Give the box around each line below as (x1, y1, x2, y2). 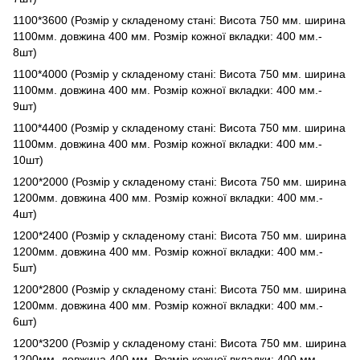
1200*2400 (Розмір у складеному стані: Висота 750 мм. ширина (13, 228, 346, 242)
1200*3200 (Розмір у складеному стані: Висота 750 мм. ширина (13, 336, 346, 350)
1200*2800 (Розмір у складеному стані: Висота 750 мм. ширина (13, 282, 346, 296)
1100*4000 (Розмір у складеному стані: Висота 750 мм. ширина (13, 67, 346, 80)
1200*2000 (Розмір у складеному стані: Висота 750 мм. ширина (13, 174, 346, 188)
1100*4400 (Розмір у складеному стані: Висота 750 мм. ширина (13, 121, 346, 134)
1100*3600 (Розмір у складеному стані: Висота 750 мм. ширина (13, 13, 346, 27)
